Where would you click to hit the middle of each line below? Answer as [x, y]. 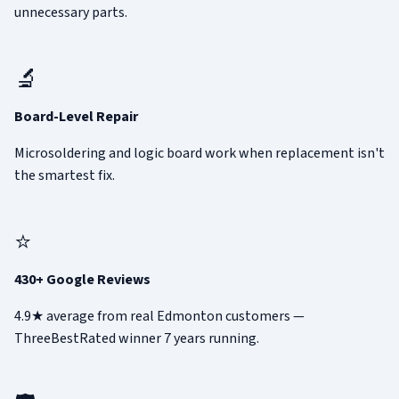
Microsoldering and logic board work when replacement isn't [199, 154]
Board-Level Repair [76, 117]
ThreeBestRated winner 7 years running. [137, 339]
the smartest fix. [65, 176]
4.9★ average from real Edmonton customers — [159, 317]
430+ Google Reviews [82, 280]
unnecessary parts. [71, 13]
